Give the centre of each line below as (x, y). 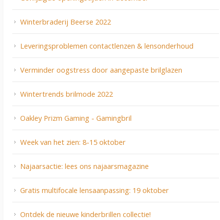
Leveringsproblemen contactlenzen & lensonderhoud (107, 46)
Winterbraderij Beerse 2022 (66, 22)
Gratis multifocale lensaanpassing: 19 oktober (95, 190)
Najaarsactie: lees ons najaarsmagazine (84, 166)
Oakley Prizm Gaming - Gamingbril (76, 118)
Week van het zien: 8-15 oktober (73, 142)
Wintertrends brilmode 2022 (67, 94)
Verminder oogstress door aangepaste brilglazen (101, 70)
